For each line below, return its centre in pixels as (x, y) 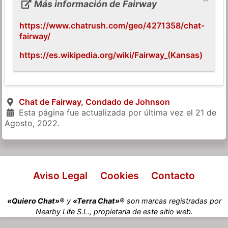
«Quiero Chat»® (36, 201)
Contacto (173, 175)
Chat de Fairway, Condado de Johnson (94, 102)
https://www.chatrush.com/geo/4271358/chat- (112, 25)
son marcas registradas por (173, 201)
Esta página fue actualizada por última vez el (106, 112)
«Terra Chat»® (98, 201)
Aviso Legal (61, 175)
